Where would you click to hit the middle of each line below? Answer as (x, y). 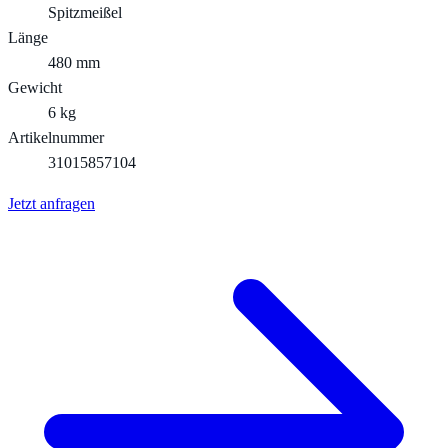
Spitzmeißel (85, 12)
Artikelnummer (56, 137)
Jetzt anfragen (51, 203)
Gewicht (35, 87)
